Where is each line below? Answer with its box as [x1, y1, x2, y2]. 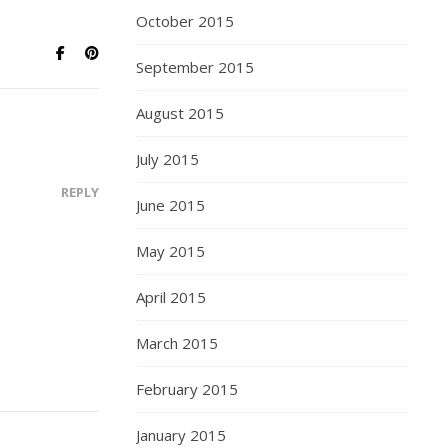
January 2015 [136, 425, 226, 445]
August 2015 [136, 103, 224, 123]
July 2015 [136, 149, 199, 169]
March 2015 [136, 333, 218, 353]
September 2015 [136, 57, 254, 77]
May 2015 [136, 241, 205, 261]
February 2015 [136, 379, 238, 399]
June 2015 [136, 195, 205, 215]
